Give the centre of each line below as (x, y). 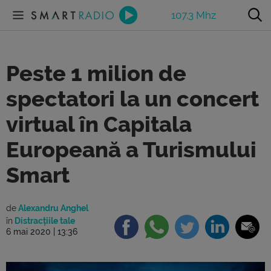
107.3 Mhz (194, 15)
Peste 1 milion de (96, 74)
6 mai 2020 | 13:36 (42, 232)
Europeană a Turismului (131, 150)
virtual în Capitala (99, 125)
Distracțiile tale (44, 221)
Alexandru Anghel (52, 208)
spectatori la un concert (132, 99)
